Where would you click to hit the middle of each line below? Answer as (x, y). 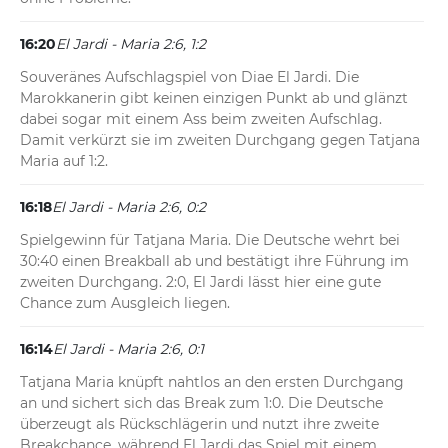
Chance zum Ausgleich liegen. (125, 303)
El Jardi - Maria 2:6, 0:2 (129, 207)
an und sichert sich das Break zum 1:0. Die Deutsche (201, 403)
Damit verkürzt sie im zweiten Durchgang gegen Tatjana (220, 140)
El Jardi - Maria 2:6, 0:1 (128, 349)
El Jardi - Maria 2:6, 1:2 (131, 44)
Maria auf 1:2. (64, 161)
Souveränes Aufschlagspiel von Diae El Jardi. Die (189, 77)
